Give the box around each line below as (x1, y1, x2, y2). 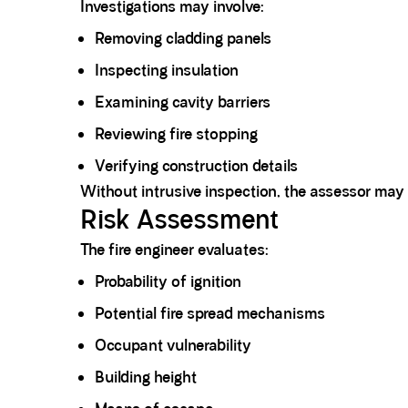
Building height (95, 367, 197, 388)
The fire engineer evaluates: (80, 240, 269, 260)
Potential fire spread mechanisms (95, 303, 325, 324)
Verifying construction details (95, 156, 298, 177)
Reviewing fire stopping (95, 124, 258, 145)
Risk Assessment (80, 204, 279, 237)
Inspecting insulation (95, 60, 239, 81)
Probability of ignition (95, 271, 241, 292)
